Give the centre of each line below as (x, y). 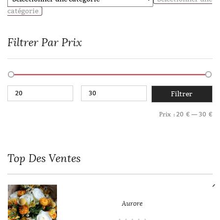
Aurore (132, 204)
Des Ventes (53, 158)
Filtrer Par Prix (45, 42)
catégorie (23, 11)
